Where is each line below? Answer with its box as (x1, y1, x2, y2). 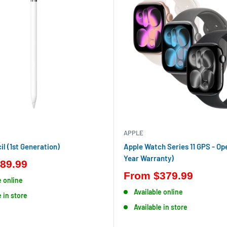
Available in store (133, 203, 187, 211)
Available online (133, 187, 183, 196)
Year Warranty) (124, 154, 174, 163)
